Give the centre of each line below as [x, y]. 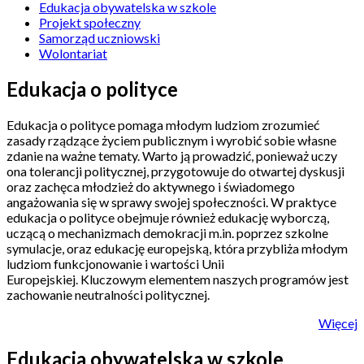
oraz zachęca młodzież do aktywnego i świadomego [151, 186]
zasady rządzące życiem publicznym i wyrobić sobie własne [171, 140]
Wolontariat [73, 53]
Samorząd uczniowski [100, 37]
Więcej [338, 323]
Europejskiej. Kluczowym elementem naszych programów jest [178, 279]
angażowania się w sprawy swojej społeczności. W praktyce [171, 201]
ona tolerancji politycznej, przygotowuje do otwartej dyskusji [175, 171]
